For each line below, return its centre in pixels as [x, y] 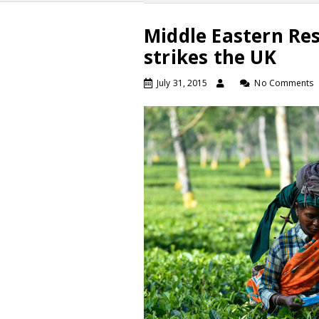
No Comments [284, 83]
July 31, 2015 [182, 83]
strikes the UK [210, 57]
